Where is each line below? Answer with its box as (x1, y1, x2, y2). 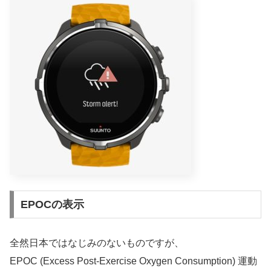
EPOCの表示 (20, 198, 84, 211)
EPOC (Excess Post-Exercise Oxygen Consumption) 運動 (10, 255, 257, 266)
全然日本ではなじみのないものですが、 (10, 237, 184, 248)
